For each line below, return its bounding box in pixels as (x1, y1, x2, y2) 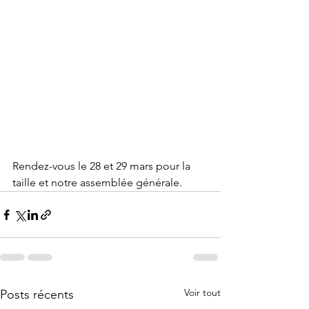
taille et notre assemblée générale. (12, 176, 182, 189)
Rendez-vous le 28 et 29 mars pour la (12, 159, 193, 172)
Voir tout (184, 286, 221, 299)
